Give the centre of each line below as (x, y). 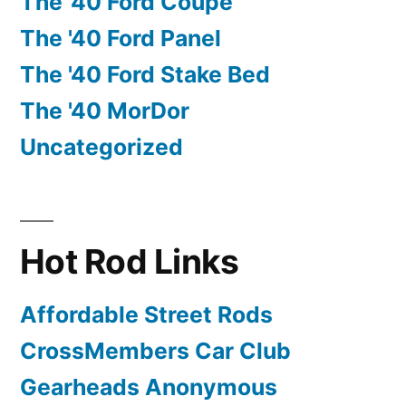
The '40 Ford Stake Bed (145, 75)
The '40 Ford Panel (121, 39)
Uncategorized (101, 147)
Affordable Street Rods (146, 315)
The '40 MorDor (105, 111)
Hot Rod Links (130, 262)
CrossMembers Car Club (155, 351)
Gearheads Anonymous (149, 387)
